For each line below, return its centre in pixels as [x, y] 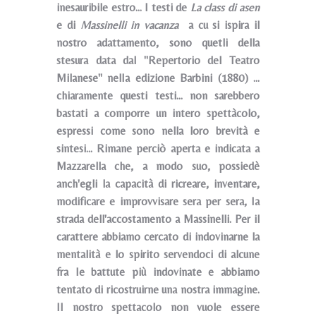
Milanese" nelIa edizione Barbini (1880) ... [158, 78]
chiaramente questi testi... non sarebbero [158, 96]
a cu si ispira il [219, 25]
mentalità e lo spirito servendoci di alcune [158, 254]
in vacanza [155, 25]
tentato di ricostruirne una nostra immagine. [158, 290]
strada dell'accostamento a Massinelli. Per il [158, 219]
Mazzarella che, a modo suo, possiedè [158, 166]
